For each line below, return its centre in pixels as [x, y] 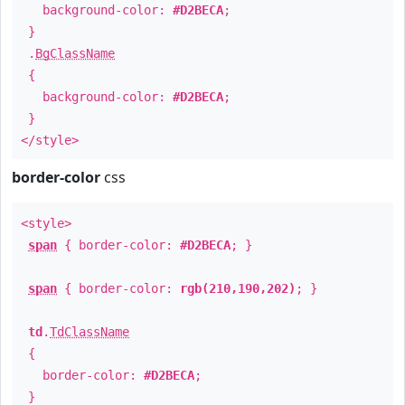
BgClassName [75, 53]
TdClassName [89, 332]
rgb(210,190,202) [238, 288]
